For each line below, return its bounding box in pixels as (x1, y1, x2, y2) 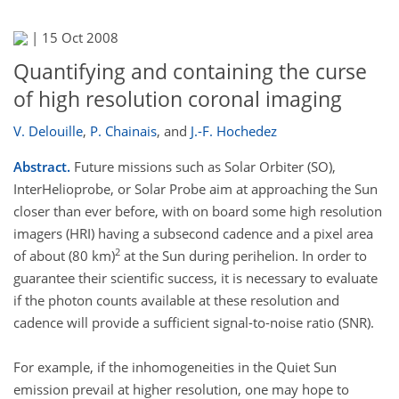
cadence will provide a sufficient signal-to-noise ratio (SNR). (13, 313, 374, 331)
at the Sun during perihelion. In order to (120, 246, 367, 265)
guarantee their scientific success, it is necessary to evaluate (13, 268, 378, 287)
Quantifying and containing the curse (13, 58, 367, 85)
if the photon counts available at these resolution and (13, 290, 339, 309)
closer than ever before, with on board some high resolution (13, 201, 382, 220)
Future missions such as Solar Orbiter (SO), (70, 157, 336, 175)
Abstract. (13, 157, 70, 175)
